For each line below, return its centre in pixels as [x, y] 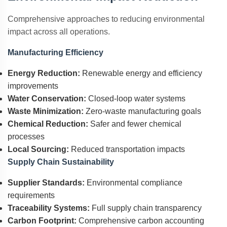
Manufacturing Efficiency [55, 52]
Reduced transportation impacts [127, 149]
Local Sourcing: [38, 149]
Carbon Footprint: [42, 221]
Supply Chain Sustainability [61, 162]
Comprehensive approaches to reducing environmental [106, 19]
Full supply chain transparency [146, 208]
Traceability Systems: [49, 208]
